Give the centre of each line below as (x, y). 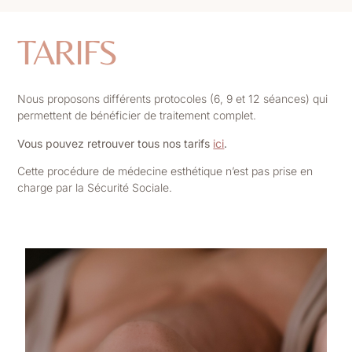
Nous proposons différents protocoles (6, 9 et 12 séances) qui (173, 99)
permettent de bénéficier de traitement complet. (137, 115)
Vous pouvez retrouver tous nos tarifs (115, 143)
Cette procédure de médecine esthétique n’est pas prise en (165, 170)
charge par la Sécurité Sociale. (95, 187)
